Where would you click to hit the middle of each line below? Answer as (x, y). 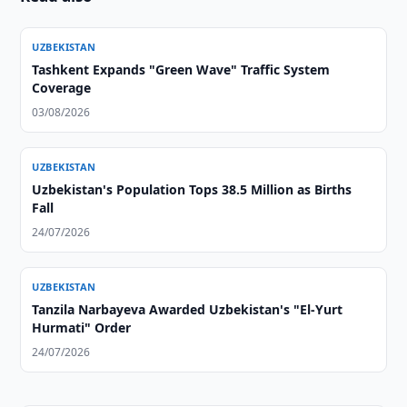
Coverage (62, 88)
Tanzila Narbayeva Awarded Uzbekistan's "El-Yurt (188, 309)
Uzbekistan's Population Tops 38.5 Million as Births (192, 189)
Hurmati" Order (82, 328)
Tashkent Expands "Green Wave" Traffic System (181, 69)
